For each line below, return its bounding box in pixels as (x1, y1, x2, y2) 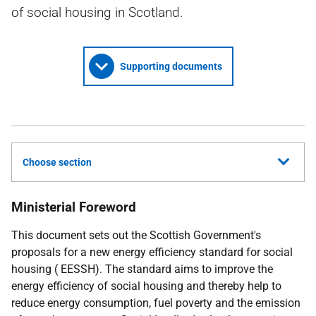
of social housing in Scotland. (11, 4, 183, 20)
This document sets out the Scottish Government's (11, 229, 261, 242)
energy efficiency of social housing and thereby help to (11, 279, 281, 293)
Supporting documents (119, 61, 222, 72)
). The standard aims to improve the (95, 262, 273, 276)
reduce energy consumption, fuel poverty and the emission (11, 296, 300, 310)
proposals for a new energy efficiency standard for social (11, 245, 293, 259)
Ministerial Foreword (11, 199, 136, 215)
